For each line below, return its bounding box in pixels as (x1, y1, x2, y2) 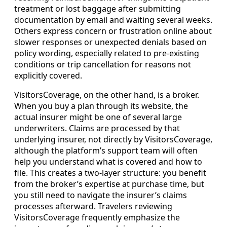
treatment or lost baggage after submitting (14, 3, 181, 14)
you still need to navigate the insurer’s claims (14, 189, 187, 201)
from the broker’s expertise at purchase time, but (14, 178, 204, 190)
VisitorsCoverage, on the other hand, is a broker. (14, 89, 199, 100)
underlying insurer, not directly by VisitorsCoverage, (14, 133, 212, 145)
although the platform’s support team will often (14, 144, 198, 156)
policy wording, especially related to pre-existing (14, 47, 199, 59)
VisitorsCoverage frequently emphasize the (14, 211, 180, 223)
